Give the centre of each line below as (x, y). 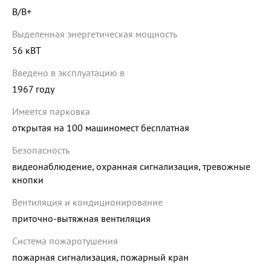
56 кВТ (27, 51)
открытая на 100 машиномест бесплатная (101, 128)
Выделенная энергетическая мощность (95, 34)
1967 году (33, 89)
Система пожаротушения (65, 241)
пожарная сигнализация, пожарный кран (100, 257)
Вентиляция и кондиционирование (87, 202)
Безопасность (41, 150)
